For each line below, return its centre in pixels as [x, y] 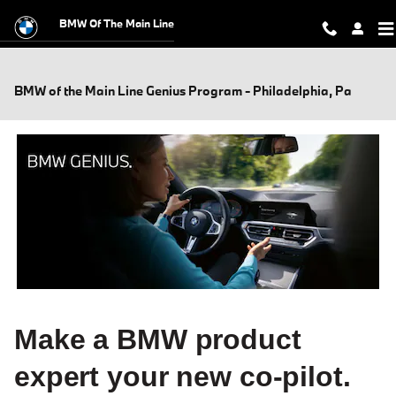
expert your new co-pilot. [183, 377]
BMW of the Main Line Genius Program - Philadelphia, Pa [183, 91]
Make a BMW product [158, 339]
